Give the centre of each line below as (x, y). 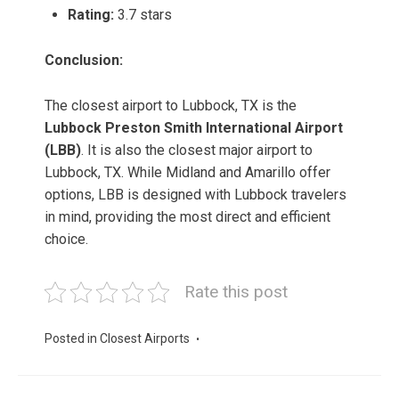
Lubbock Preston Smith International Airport (194, 128)
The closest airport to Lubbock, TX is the (171, 106)
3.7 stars (143, 15)
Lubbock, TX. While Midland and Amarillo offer (187, 173)
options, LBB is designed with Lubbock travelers (195, 195)
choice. (66, 240)
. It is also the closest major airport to (197, 151)
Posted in (72, 339)
